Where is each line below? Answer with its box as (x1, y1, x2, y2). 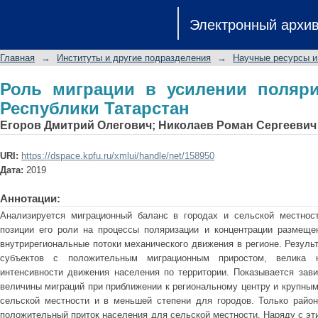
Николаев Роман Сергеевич (158, 119, 317, 131)
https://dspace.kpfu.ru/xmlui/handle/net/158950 (21, 150, 214, 161)
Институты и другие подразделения (57, 53, 211, 63)
